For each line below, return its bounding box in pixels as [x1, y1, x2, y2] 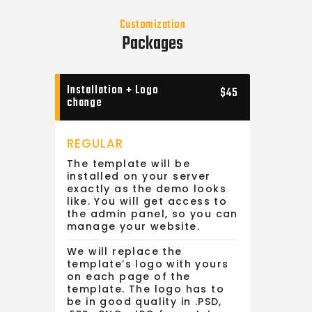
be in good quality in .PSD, [67, 294, 222, 309]
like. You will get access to [67, 194, 228, 208]
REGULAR [67, 134, 123, 152]
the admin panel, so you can [67, 206, 238, 221]
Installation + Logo [67, 81, 159, 100]
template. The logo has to [67, 281, 224, 296]
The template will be [67, 156, 190, 171]
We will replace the [67, 244, 182, 258]
